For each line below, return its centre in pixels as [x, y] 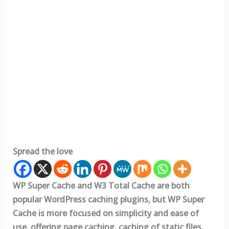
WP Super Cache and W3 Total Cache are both [101, 186]
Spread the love [42, 151]
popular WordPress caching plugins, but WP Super [108, 199]
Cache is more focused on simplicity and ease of [106, 213]
